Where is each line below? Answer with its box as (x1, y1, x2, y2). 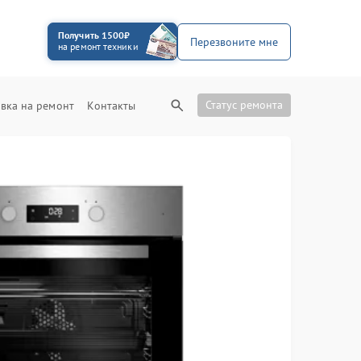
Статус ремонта (205, 98, 283, 112)
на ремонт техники (58, 40, 139, 52)
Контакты (87, 98, 136, 113)
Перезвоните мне (190, 34, 278, 49)
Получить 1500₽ (58, 29, 131, 41)
